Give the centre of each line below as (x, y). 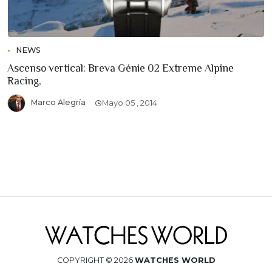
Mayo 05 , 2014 (130, 103)
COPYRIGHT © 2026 (96, 260)
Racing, (24, 81)
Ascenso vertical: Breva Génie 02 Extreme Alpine (121, 68)
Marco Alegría (57, 102)
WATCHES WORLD (175, 260)
